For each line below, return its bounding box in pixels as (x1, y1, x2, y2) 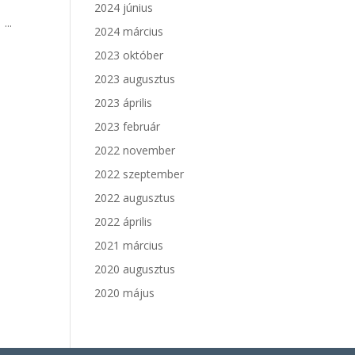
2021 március (94, 238, 164, 253)
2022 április (94, 214, 153, 229)
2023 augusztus (94, 71, 176, 86)
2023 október (94, 48, 164, 63)
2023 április (94, 95, 153, 110)
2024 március (94, 24, 164, 39)
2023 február (94, 119, 161, 134)
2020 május (94, 285, 155, 300)
